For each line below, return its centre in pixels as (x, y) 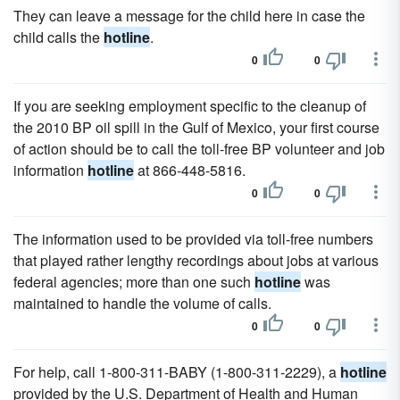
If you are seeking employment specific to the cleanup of (190, 106)
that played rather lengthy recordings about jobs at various (196, 260)
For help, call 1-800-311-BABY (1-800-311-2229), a (177, 372)
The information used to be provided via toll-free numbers (193, 239)
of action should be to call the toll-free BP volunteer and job (199, 149)
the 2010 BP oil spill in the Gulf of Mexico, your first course (196, 127)
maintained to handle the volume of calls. (142, 303)
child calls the (58, 37)
